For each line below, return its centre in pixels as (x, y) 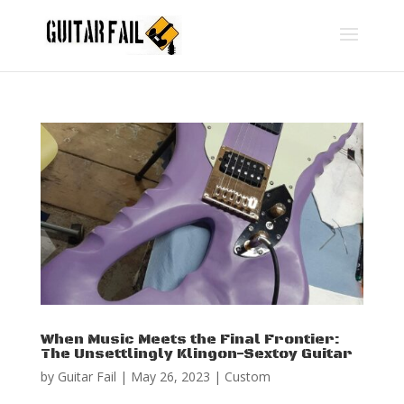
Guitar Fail (87, 376)
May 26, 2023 (170, 376)
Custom (247, 376)
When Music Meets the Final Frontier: (190, 339)
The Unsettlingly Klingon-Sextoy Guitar (196, 353)
